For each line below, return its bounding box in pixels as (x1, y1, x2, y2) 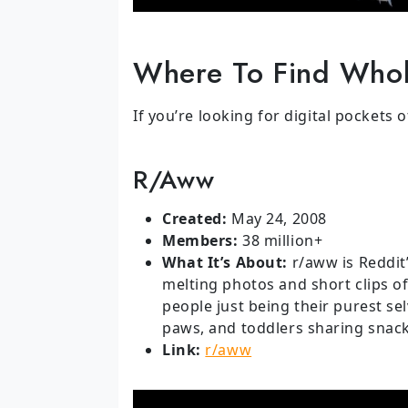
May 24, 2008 (227, 208, 327, 229)
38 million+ (238, 229, 323, 250)
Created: (162, 208, 228, 229)
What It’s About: (162, 251, 288, 272)
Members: (162, 229, 239, 250)
